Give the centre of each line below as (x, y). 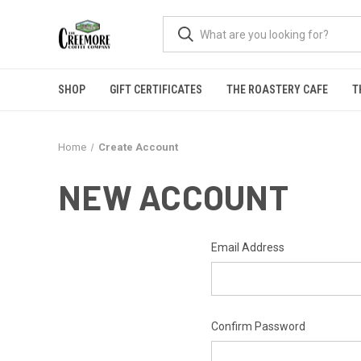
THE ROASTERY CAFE (277, 89)
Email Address (247, 247)
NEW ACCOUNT (173, 197)
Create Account (138, 147)
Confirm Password (258, 326)
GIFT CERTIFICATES (156, 89)
